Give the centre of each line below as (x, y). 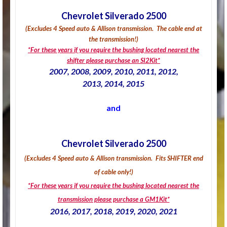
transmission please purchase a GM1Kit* (113, 199)
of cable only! (112, 172)
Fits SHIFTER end (179, 158)
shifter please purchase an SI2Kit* (113, 60)
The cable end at (179, 28)
